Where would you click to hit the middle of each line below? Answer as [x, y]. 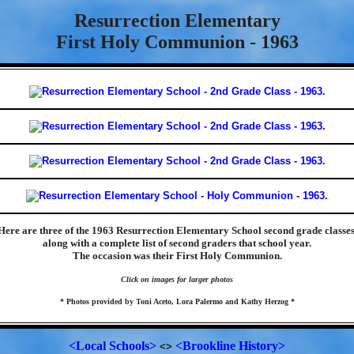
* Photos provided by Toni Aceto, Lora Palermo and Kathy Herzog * [177, 301]
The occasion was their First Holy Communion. [177, 256]
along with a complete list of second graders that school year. [177, 243]
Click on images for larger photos [177, 279]
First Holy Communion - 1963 [177, 42]
